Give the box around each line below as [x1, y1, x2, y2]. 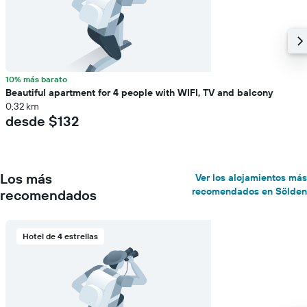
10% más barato [5, 74, 67, 84]
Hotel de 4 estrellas [23, 231, 98, 241]
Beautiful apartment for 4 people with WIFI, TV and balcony [5, 86, 273, 99]
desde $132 [5, 112, 79, 130]
